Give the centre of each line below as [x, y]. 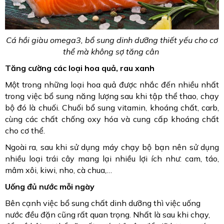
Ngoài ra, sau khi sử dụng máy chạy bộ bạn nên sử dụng [112, 147]
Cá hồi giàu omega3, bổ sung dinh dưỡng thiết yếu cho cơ [112, 40]
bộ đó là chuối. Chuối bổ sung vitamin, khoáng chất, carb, [112, 107]
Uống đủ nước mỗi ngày [50, 186]
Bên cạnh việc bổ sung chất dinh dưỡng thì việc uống [103, 203]
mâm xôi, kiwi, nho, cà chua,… [58, 170]
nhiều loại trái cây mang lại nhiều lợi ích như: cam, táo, [112, 158]
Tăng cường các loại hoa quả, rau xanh [80, 68]
